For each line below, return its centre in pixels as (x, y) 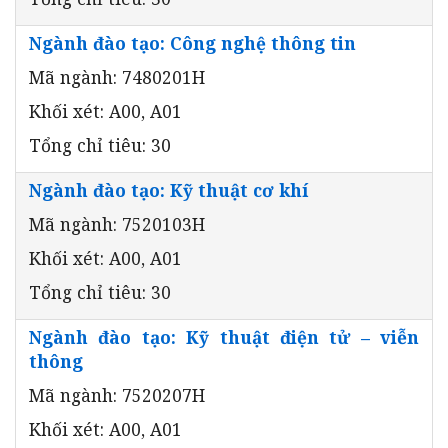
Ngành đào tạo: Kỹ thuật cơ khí (168, 189)
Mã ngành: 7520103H (117, 223)
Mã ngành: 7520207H (117, 394)
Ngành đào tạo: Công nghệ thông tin (192, 42)
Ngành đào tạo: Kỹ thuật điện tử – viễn (224, 336)
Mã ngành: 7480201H (117, 76)
